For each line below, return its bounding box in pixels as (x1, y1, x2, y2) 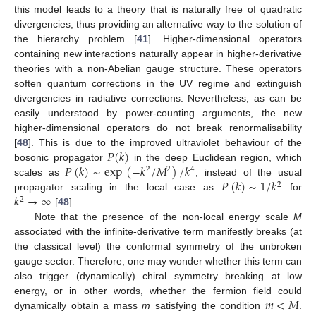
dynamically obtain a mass (14, 300, 142, 312)
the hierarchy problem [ (14, 33, 137, 44)
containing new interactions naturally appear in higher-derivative (14, 48, 302, 59)
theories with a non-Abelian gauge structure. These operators (14, 63, 302, 74)
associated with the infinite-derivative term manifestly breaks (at (14, 226, 302, 238)
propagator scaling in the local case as (14, 181, 221, 193)
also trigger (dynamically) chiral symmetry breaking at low (14, 270, 302, 282)
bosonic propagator (14, 152, 108, 163)
